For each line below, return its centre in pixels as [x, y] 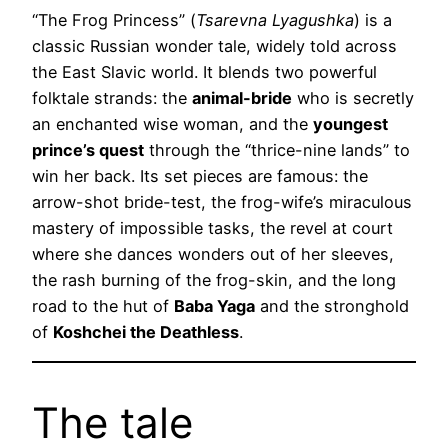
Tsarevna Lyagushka [275, 19]
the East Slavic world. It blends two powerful [204, 71]
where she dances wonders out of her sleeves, [213, 253]
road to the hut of [103, 305]
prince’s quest [88, 149]
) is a [373, 19]
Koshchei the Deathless [146, 331]
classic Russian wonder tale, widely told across [214, 45]
